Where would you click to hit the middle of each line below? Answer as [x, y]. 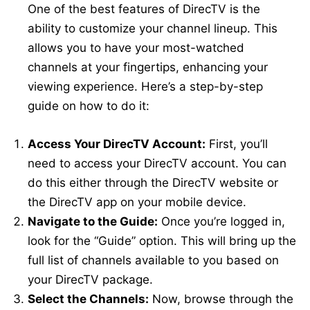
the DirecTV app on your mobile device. [137, 202]
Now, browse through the [221, 299]
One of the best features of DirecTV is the [144, 9]
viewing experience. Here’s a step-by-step [145, 87]
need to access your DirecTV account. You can [157, 164]
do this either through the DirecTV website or [153, 183]
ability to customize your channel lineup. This [153, 29]
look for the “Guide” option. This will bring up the [162, 241]
